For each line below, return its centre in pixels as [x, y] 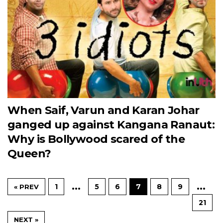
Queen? [29, 154]
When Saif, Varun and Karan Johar [104, 111]
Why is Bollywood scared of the [96, 139]
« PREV [26, 187]
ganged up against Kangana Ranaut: [111, 125]
